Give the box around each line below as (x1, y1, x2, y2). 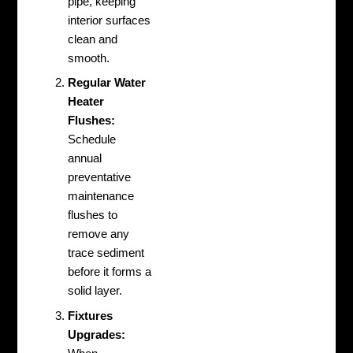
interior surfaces (68, 14, 151, 28)
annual (68, 152, 102, 165)
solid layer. (68, 284, 123, 298)
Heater (68, 95, 105, 109)
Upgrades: (68, 328, 126, 341)
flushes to (68, 209, 118, 222)
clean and (68, 33, 118, 46)
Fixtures (68, 309, 113, 322)
